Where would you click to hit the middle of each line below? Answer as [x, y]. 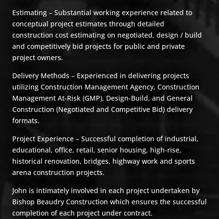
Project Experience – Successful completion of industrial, [105, 139]
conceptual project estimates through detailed [88, 24]
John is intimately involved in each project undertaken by [106, 190]
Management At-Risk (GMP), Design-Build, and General [102, 98]
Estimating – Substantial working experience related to [102, 12]
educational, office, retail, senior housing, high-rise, [97, 150]
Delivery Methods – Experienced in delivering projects [101, 76]
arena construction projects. [58, 172]
